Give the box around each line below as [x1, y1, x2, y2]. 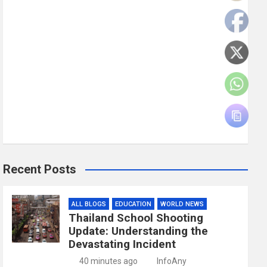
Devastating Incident [69, 237, 176, 251]
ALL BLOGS [72, 200, 107, 208]
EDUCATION [115, 200, 152, 208]
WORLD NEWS [160, 200, 204, 208]
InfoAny [157, 256, 187, 266]
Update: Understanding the [69, 224, 209, 238]
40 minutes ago [79, 256, 138, 266]
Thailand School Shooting [69, 211, 204, 225]
